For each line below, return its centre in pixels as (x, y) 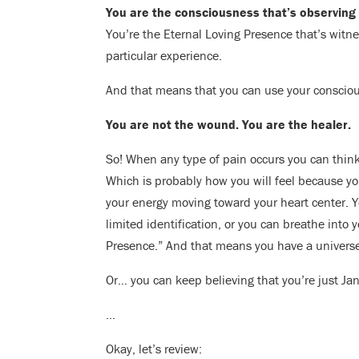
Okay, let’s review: (154, 349)
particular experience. (164, 56)
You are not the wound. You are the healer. (228, 125)
